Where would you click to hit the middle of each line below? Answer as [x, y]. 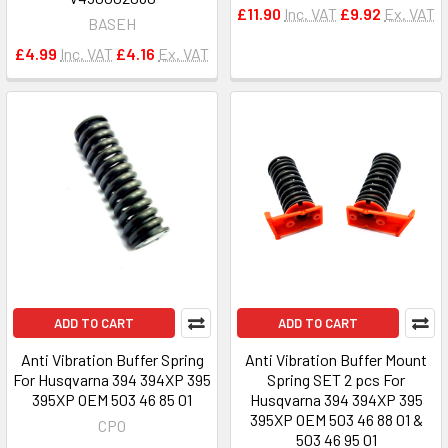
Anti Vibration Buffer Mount [336, 359]
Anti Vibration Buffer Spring [112, 359]
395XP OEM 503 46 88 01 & [336, 419]
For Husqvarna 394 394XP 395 [112, 379]
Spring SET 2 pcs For [336, 379]
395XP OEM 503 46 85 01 [112, 399]
